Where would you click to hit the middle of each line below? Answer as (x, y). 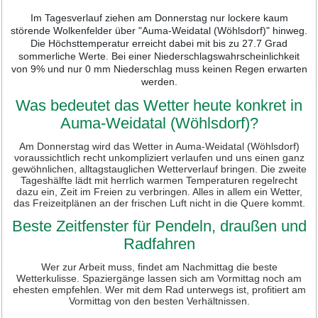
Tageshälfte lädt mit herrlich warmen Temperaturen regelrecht (159, 180)
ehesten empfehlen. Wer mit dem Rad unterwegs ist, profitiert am (159, 289)
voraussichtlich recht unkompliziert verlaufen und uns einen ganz (159, 157)
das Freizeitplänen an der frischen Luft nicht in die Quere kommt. (159, 203)
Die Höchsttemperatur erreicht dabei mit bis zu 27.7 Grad (159, 43)
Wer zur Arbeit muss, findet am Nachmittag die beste (159, 267)
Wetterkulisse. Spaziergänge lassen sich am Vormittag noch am (159, 278)
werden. (159, 81)
